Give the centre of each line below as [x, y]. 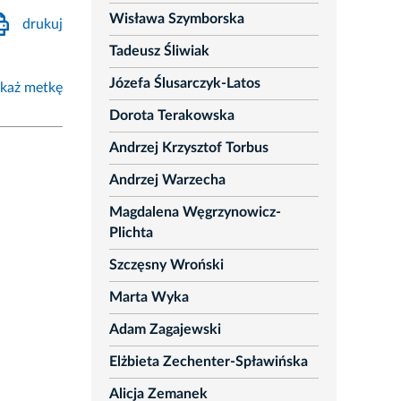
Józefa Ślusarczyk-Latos [184, 84]
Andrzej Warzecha [167, 180]
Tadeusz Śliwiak [159, 51]
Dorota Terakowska [171, 116]
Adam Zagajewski [165, 330]
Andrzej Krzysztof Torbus [188, 148]
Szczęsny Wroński [166, 265]
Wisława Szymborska [176, 19]
